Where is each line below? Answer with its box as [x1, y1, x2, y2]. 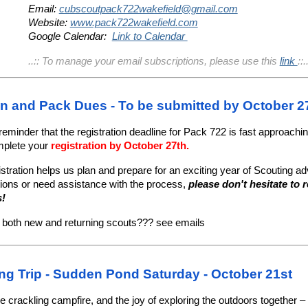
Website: [27, 17, 70, 29]
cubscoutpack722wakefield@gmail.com [58, 3, 238, 15]
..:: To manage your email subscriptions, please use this [27, 56, 280, 67]
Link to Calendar [111, 31, 188, 43]
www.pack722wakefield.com [69, 17, 198, 29]
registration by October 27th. [51, 140, 189, 152]
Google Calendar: [27, 31, 112, 43]
